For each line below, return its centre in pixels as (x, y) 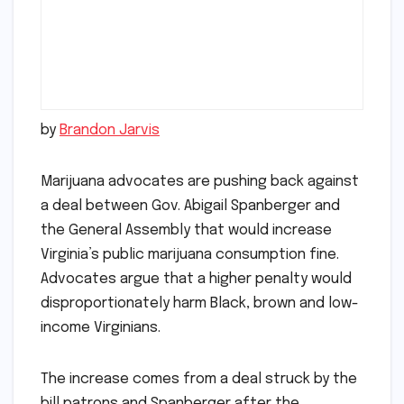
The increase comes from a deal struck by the (199, 379)
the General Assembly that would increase (186, 230)
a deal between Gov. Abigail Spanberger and (190, 206)
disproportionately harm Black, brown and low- (200, 303)
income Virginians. (101, 327)
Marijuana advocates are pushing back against (200, 181)
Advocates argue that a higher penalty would (196, 279)
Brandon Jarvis (110, 130)
